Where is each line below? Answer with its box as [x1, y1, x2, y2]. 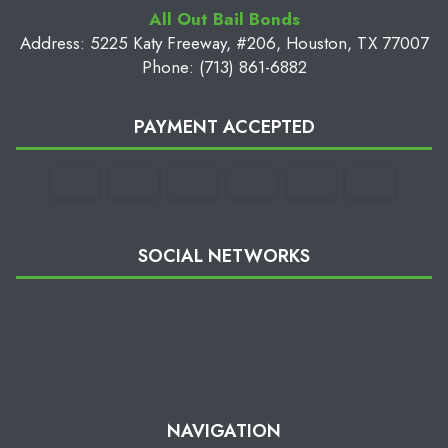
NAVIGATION [167, 417, 281, 444]
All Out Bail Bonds [148, 6, 300, 31]
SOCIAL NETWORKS [138, 242, 310, 269]
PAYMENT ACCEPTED [133, 114, 315, 141]
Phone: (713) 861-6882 [141, 54, 307, 79]
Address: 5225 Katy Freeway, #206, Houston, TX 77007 [19, 30, 429, 55]
